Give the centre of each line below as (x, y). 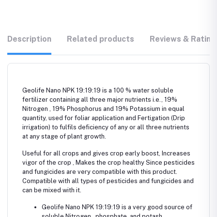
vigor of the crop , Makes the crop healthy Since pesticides (108, 162)
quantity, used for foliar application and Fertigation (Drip (104, 118)
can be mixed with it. (52, 190)
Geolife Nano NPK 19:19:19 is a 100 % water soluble (98, 90)
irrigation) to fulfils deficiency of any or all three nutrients (106, 127)
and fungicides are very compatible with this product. (100, 171)
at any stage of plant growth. (64, 136)
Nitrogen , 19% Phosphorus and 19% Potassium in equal (103, 108)
